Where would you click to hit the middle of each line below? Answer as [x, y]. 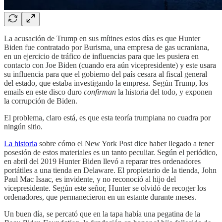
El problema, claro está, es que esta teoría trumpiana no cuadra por [107, 117]
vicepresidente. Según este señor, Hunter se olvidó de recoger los [105, 188]
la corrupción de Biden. [41, 101]
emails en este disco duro [44, 92]
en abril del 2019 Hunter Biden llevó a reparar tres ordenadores [102, 161]
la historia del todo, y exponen [164, 92]
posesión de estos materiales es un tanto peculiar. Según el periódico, [111, 152]
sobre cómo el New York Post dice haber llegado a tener [126, 143]
